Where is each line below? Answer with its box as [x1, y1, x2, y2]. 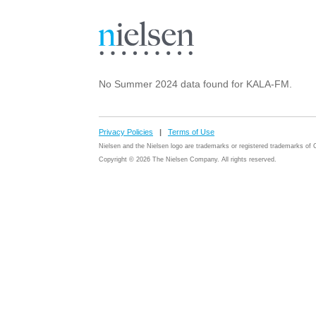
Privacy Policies [99, 128, 153, 136]
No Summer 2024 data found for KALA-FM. [99, 78, 292, 90]
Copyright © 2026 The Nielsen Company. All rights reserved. [99, 156, 276, 163]
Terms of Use [168, 128, 214, 136]
